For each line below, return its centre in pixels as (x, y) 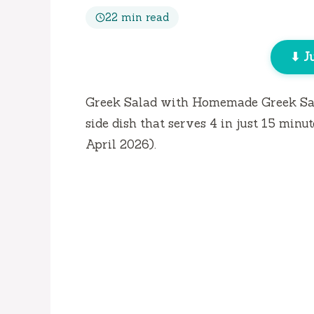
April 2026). (121, 145)
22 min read (137, 17)
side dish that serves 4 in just (173, 124)
